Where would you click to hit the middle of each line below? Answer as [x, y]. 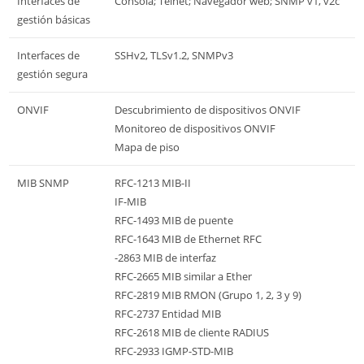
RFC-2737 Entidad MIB [168, 313]
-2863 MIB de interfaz [165, 257]
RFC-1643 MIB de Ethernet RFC [188, 238]
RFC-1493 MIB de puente [174, 220]
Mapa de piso [147, 147]
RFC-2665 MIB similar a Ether [183, 276]
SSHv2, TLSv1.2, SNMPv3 [174, 55]
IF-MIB [130, 201]
